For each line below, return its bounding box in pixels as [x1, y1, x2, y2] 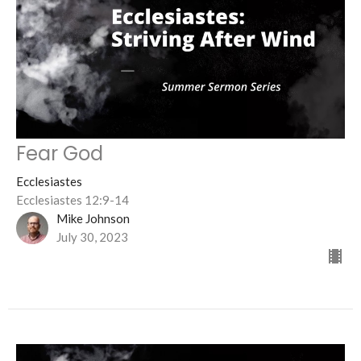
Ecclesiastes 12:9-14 [16, 193, 129, 208]
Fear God [16, 140, 103, 168]
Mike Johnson [56, 211, 130, 226]
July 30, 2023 [56, 230, 128, 245]
